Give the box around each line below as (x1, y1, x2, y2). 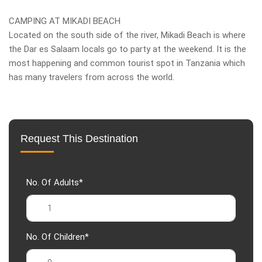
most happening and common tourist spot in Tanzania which (9, 58, 245, 68)
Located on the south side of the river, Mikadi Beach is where (9, 30, 246, 40)
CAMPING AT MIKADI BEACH (9, 16, 120, 26)
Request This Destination (20, 133, 138, 144)
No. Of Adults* (26, 177, 83, 188)
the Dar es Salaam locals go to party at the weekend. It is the (9, 44, 246, 54)
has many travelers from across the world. (9, 72, 174, 82)
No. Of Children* (26, 232, 89, 242)
